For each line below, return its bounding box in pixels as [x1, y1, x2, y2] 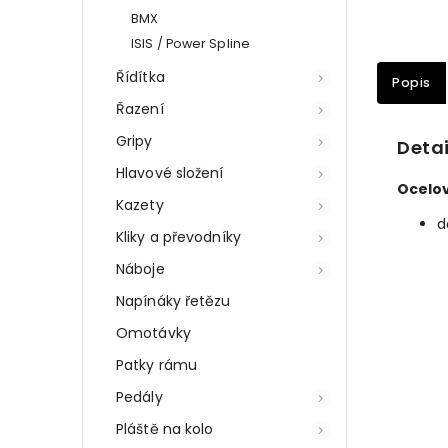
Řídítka [116, 66, 165, 87]
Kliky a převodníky [116, 226, 241, 247]
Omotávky [116, 322, 191, 343]
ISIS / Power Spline [131, 34, 250, 52]
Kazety [116, 194, 164, 215]
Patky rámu [116, 354, 197, 375]
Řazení [116, 98, 164, 119]
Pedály [116, 386, 163, 407]
